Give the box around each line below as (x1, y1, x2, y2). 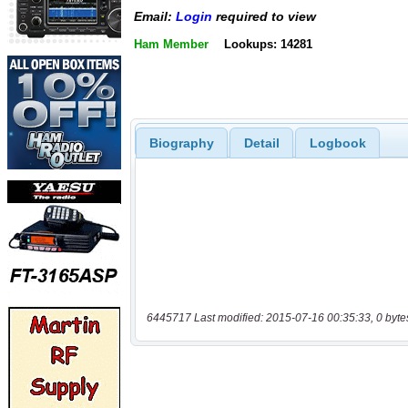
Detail (243, 135, 280, 150)
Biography (148, 135, 214, 150)
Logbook (309, 135, 366, 150)
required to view (212, 9, 316, 25)
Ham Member (134, 36, 209, 51)
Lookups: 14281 (223, 36, 312, 51)
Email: (134, 9, 176, 25)
